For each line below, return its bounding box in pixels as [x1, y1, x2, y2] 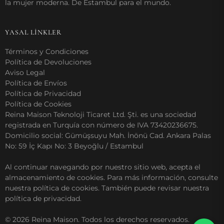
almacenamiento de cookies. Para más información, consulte [5, 172, 218, 182]
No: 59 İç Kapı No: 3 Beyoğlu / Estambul [5, 141, 143, 150]
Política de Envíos [5, 78, 67, 87]
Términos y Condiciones [5, 46, 88, 56]
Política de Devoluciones [5, 57, 91, 66]
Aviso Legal [5, 67, 45, 77]
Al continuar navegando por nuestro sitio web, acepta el [5, 162, 200, 171]
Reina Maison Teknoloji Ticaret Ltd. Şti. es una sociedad [5, 109, 196, 119]
